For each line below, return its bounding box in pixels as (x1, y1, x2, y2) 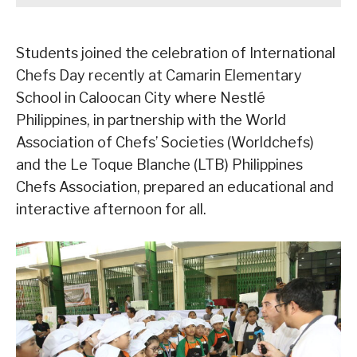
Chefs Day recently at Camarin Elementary (16, 67, 302, 84)
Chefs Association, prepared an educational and (16, 178, 334, 196)
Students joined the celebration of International (16, 45, 335, 62)
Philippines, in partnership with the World (16, 112, 286, 129)
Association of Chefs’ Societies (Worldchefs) (16, 134, 314, 151)
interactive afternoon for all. (16, 201, 206, 218)
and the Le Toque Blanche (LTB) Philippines (16, 156, 303, 174)
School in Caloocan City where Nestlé (16, 89, 265, 107)
